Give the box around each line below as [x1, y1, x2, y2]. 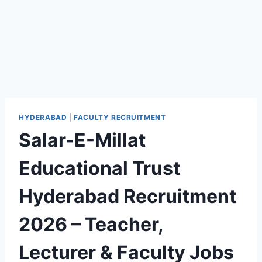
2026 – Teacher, [19, 212, 163, 236]
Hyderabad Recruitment [19, 184, 236, 208]
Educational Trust [19, 156, 180, 180]
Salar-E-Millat [19, 128, 146, 151]
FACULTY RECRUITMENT [74, 113, 166, 122]
